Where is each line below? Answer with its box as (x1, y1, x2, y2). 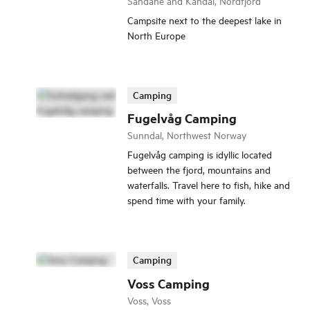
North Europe (127, 28, 185, 42)
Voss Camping (127, 274, 210, 292)
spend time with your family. (127, 193, 246, 207)
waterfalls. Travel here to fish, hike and (127, 178, 290, 192)
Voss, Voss (127, 293, 171, 307)
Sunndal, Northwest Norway (127, 128, 246, 142)
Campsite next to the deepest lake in (127, 12, 282, 26)
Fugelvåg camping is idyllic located (127, 147, 272, 161)
